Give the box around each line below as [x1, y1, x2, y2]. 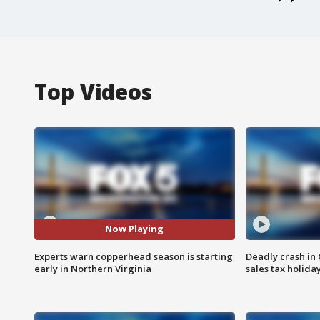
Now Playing [105, 222, 164, 236]
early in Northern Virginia [34, 261, 151, 275]
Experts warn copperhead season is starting [34, 249, 233, 263]
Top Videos [34, 76, 152, 106]
